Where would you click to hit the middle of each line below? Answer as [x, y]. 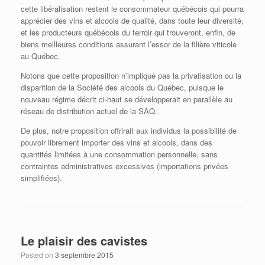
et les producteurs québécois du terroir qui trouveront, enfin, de [128, 33]
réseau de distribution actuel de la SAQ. [89, 111]
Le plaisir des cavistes [84, 241]
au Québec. [41, 56]
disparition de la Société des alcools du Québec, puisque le [122, 88]
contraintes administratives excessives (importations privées [125, 166]
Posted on [38, 255]
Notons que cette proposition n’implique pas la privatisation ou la [131, 76]
